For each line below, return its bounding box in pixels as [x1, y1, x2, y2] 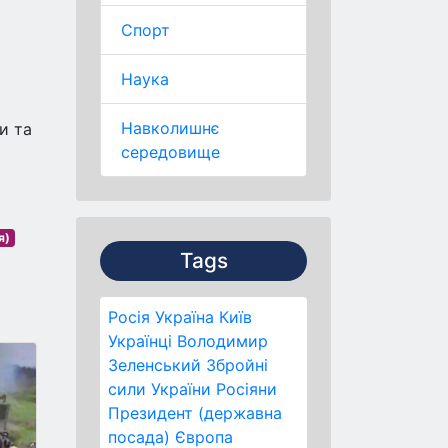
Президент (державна [108, 403, 282, 423]
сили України [108, 379, 211, 399]
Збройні [206, 355, 268, 375]
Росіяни [216, 379, 277, 399]
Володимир [177, 331, 268, 351]
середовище [121, 142, 220, 162]
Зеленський [108, 355, 201, 375]
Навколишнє [121, 118, 220, 138]
